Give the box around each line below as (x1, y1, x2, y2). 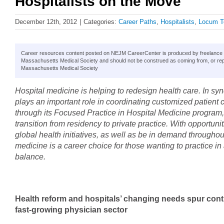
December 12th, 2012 (15, 17, 77, 25)
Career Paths (118, 17, 156, 25)
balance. (15, 152, 45, 161)
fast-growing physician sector (15, 205, 127, 214)
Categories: (83, 17, 118, 25)
